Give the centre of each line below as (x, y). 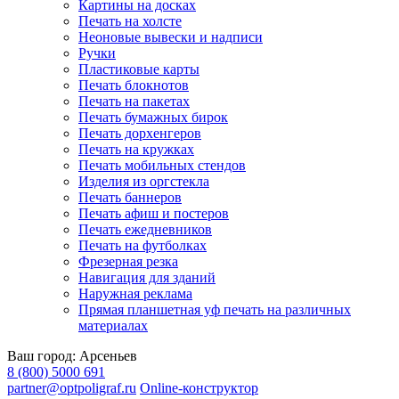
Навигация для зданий (147, 277)
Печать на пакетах (134, 101)
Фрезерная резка (128, 261)
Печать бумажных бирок (153, 117)
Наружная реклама (135, 293)
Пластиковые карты (139, 69)
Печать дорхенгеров (140, 133)
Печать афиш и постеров (154, 213)
